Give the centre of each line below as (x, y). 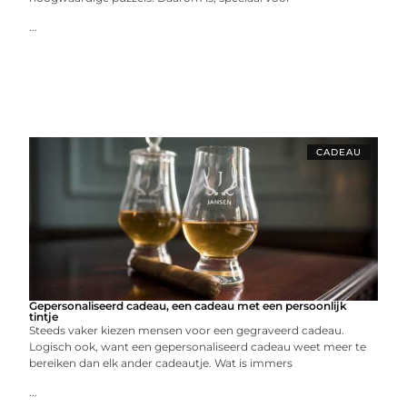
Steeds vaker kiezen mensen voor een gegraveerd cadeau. (187, 330)
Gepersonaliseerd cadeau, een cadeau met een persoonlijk (189, 305)
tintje (44, 316)
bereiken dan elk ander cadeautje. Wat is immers (161, 362)
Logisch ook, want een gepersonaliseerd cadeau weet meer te (198, 346)
